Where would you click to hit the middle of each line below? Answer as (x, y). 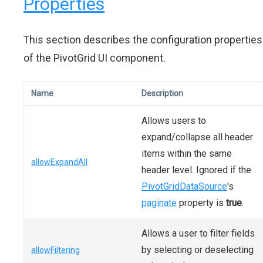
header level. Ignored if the (196, 170)
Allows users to (174, 121)
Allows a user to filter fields (198, 233)
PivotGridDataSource (184, 186)
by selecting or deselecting (198, 250)
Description (162, 93)
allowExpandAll (59, 162)
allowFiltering (55, 250)
